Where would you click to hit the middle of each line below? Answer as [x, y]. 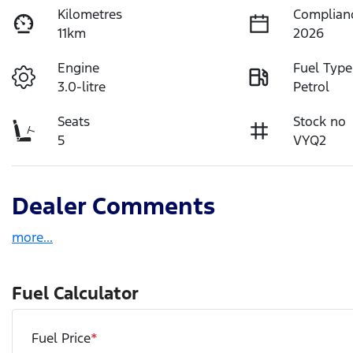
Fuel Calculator [75, 293]
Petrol [312, 86]
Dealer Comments [113, 206]
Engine [79, 67]
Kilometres [90, 14]
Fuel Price [61, 338]
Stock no [320, 121]
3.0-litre [82, 86]
